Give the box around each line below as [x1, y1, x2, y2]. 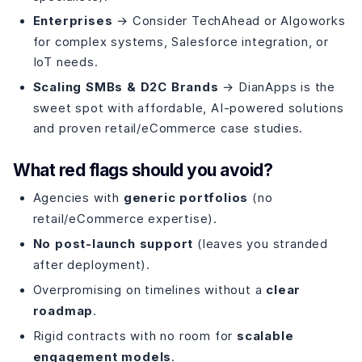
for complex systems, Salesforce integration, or [32, 35, 330, 49]
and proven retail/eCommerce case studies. [32, 120, 304, 135]
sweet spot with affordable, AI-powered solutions [32, 100, 344, 115]
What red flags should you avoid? [13, 159, 272, 180]
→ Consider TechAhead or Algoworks [112, 14, 346, 28]
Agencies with [32, 191, 124, 205]
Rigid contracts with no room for [32, 329, 237, 343]
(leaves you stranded [193, 237, 328, 251]
